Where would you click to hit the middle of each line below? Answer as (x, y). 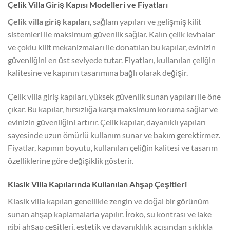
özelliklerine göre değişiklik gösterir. (71, 161)
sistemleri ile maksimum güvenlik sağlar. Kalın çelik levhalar (111, 34)
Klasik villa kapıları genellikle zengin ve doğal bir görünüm (108, 201)
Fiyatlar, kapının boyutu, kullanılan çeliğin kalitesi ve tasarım (113, 148)
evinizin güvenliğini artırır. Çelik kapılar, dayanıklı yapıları (107, 122)
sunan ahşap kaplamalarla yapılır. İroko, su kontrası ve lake (110, 214)
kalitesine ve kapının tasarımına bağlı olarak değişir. (98, 73)
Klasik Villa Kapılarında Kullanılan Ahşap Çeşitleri (97, 184)
